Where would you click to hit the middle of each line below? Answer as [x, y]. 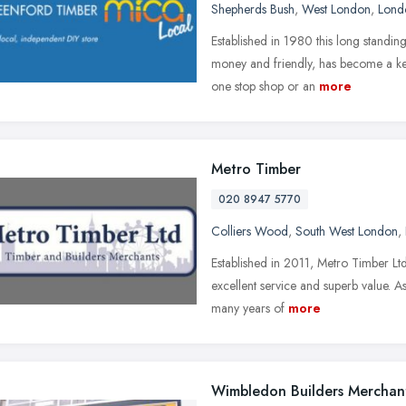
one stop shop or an [263, 86]
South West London [347, 231]
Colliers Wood [250, 231]
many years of [248, 308]
